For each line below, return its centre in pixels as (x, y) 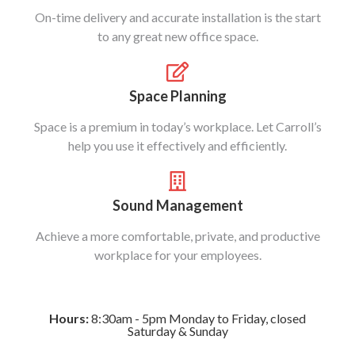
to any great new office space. (177, 36)
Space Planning (177, 96)
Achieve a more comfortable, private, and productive (177, 236)
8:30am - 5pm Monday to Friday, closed (197, 319)
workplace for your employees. (177, 255)
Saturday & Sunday (177, 331)
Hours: (69, 319)
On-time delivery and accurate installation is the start (177, 17)
